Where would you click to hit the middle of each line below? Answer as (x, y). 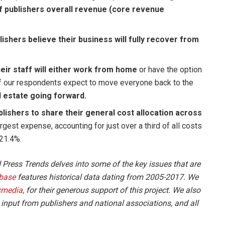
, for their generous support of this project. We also (111, 190)
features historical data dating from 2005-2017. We (107, 177)
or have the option (170, 70)
